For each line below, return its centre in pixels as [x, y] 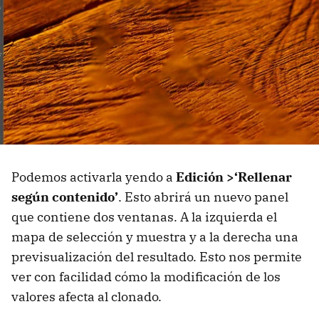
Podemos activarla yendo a [94, 177]
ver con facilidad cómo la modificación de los [146, 277]
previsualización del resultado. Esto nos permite [157, 257]
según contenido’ [65, 197]
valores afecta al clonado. [87, 297]
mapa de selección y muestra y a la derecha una [155, 237]
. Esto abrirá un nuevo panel [203, 197]
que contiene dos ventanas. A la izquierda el [144, 217]
